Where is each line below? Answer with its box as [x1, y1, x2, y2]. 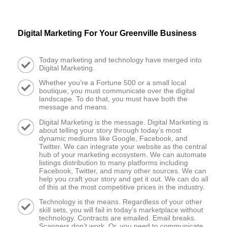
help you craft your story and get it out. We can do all [39, 174, 208, 183]
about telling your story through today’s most [39, 126, 181, 134]
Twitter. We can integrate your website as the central [39, 142, 207, 150]
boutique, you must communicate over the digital [39, 87, 195, 95]
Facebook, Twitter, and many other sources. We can [39, 166, 206, 175]
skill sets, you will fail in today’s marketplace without [39, 206, 203, 214]
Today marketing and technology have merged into [39, 55, 202, 64]
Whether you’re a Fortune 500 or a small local [39, 79, 186, 87]
